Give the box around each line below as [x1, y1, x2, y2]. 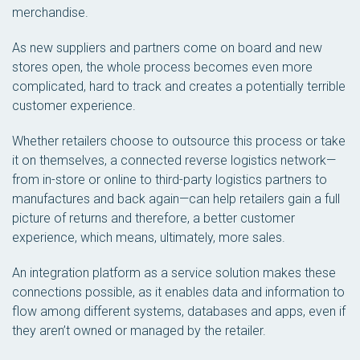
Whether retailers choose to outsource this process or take [12, 133, 346, 149]
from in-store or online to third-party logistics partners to [12, 172, 327, 187]
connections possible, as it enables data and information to [12, 284, 345, 300]
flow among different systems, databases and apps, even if [12, 304, 346, 319]
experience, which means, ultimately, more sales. [12, 230, 285, 245]
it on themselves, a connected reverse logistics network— [12, 153, 336, 168]
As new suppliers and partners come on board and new [12, 40, 322, 55]
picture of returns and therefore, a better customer [12, 211, 295, 226]
